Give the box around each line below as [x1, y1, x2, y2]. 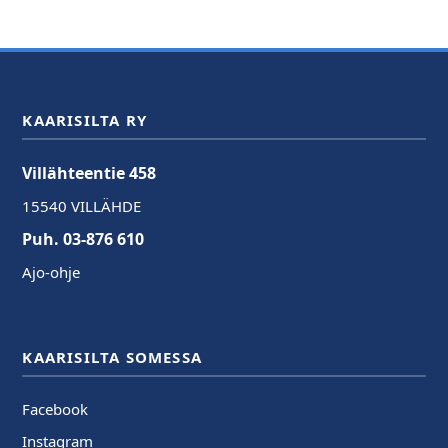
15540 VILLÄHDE [22, 195, 142, 216]
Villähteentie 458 [22, 161, 157, 184]
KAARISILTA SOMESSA [22, 346, 202, 367]
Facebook [22, 398, 89, 419]
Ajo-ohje [22, 261, 81, 282]
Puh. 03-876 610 [22, 227, 145, 250]
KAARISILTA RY [22, 109, 147, 130]
